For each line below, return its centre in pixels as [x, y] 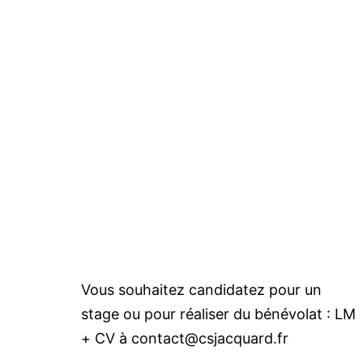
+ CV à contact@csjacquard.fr [185, 339]
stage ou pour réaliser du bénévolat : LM [218, 314]
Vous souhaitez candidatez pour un [201, 290]
